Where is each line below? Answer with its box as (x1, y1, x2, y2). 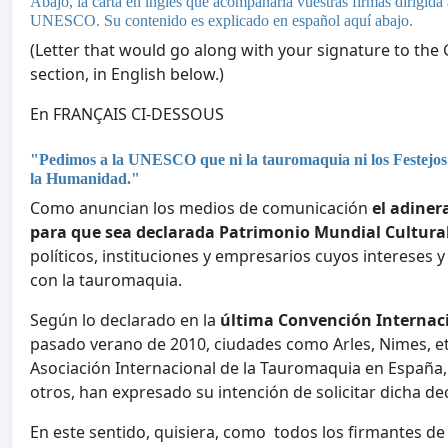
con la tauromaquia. (30, 268, 182, 291)
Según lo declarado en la (30, 308, 220, 331)
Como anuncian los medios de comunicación (30, 196, 372, 219)
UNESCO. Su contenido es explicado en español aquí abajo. (30, 12, 413, 30)
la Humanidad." (30, 169, 140, 187)
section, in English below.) (30, 63, 224, 86)
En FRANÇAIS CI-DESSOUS (30, 103, 224, 126)
